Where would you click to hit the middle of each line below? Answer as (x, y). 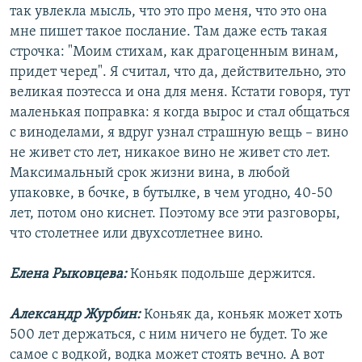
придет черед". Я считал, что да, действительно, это (178, 73)
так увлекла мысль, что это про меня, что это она (168, 12)
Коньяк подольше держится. (221, 275)
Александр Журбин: (77, 315)
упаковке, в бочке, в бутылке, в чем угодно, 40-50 (171, 194)
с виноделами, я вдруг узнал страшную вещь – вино (179, 133)
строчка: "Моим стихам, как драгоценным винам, (174, 53)
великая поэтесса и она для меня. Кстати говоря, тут (180, 93)
